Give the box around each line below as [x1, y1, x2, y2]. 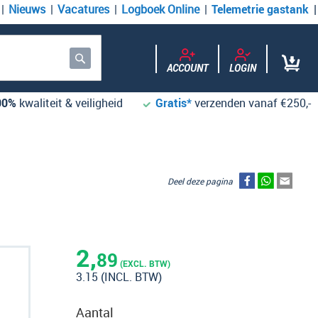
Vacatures [57, 1, 109, 17]
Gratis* [155, 95, 192, 111]
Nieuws [9, 1, 45, 17]
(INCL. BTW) [101, 269, 162, 285]
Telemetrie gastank [212, 1, 309, 17]
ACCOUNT [167, 61, 208, 75]
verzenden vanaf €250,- [194, 95, 311, 111]
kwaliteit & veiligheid [16, 95, 123, 111]
